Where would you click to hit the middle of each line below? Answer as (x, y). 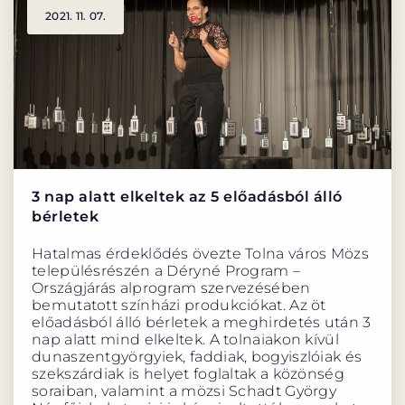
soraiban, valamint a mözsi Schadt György (184, 391)
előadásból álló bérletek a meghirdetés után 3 (202, 323)
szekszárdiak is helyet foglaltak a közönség (188, 374)
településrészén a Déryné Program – (166, 271)
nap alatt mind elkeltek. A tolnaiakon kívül (185, 340)
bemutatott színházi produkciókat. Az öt (179, 306)
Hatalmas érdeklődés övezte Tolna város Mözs (200, 254)
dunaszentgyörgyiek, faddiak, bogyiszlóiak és (197, 357)
